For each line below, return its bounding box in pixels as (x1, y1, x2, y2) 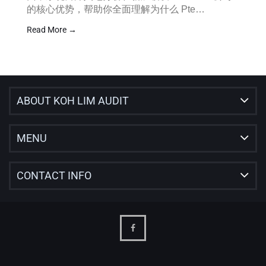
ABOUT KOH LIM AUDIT (17, 94, 129, 107)
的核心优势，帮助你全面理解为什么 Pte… (27, 4, 205, 14)
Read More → (27, 25, 77, 34)
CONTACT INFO (17, 169, 91, 182)
